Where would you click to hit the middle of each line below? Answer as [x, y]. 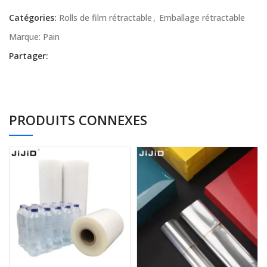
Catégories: [33, 18]
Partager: [29, 56]
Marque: [26, 37]
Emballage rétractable [202, 18]
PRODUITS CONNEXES [78, 120]
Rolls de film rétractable [105, 18]
